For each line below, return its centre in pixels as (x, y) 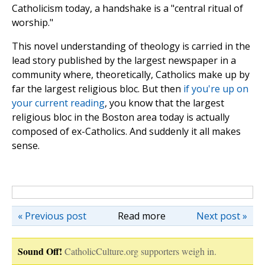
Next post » (222, 216)
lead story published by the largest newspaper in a (124, 61)
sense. (26, 146)
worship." (33, 23)
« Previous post (52, 216)
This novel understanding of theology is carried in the (131, 46)
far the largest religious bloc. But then (98, 89)
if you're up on (216, 89)
